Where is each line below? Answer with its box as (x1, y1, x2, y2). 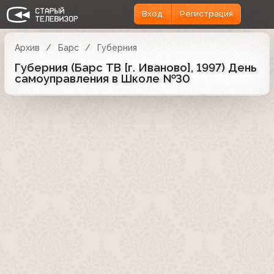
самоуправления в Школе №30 (15, 72, 190, 85)
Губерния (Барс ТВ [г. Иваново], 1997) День (15, 61, 257, 74)
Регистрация (179, 9, 233, 19)
